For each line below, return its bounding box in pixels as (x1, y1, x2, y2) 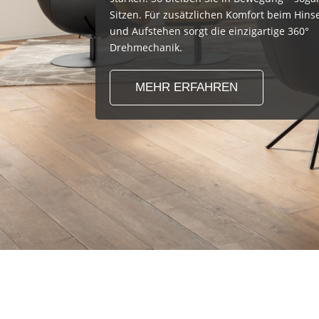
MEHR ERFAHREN (135, 80, 239, 95)
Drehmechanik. (110, 41, 183, 55)
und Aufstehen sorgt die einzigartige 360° (110, 24, 310, 38)
